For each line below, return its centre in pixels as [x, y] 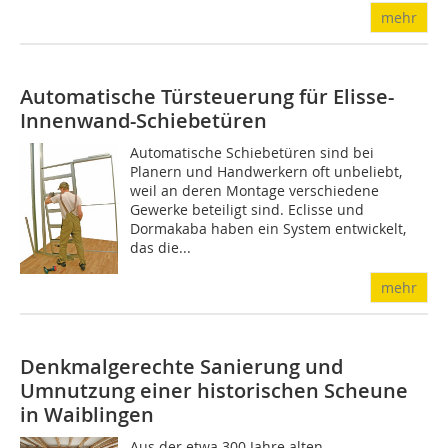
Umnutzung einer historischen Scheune [214, 390]
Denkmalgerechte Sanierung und [181, 366]
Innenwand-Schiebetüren [143, 120]
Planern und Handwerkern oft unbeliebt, [266, 171]
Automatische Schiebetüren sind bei [252, 152]
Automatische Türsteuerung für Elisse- [207, 96]
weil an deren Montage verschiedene [255, 190]
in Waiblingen [87, 414]
